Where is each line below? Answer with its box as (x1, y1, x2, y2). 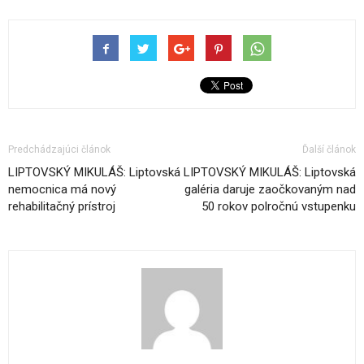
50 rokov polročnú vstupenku (201, 198, 356, 214)
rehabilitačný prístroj (8, 198, 115, 214)
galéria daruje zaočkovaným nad (184, 181, 356, 197)
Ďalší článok (302, 143, 356, 155)
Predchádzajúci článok (8, 143, 110, 155)
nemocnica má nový (8, 181, 116, 197)
